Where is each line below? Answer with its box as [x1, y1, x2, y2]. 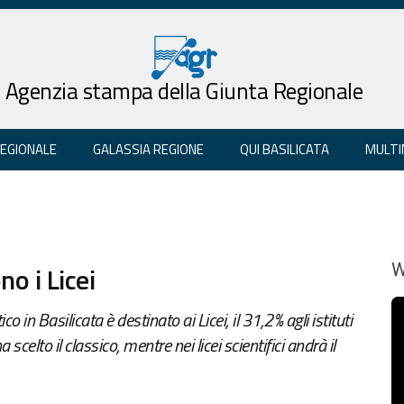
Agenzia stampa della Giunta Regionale [5, 73, 363, 108]
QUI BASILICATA [240, 138, 329, 160]
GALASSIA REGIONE [93, 138, 204, 160]
